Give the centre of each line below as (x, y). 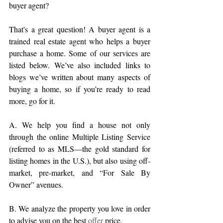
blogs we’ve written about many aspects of (80, 77)
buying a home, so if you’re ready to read (80, 89)
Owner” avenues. (36, 185)
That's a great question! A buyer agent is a (80, 29)
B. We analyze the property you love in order (80, 209)
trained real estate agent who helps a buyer (80, 41)
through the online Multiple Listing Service (80, 137)
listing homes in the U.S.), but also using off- (80, 161)
